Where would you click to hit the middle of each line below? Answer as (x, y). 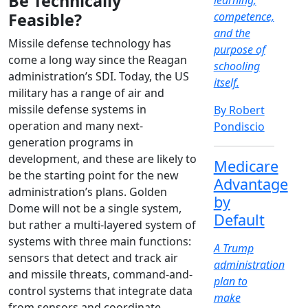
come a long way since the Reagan (98, 60)
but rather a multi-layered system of (102, 225)
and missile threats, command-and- (100, 275)
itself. (226, 83)
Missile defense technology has (90, 44)
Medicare (246, 166)
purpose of (239, 50)
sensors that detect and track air (93, 258)
